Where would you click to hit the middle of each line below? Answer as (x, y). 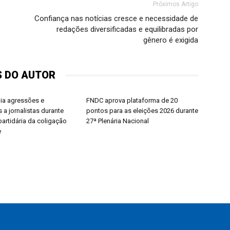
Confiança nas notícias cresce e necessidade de (116, 18)
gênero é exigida (171, 40)
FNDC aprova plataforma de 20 (132, 100)
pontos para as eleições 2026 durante (142, 111)
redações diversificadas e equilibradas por (127, 29)
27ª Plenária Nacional (118, 121)
